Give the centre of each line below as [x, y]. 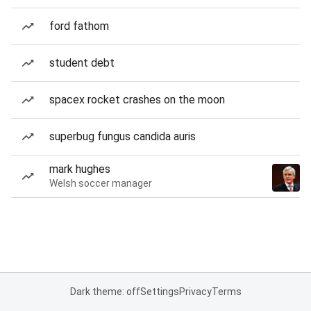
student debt [82, 63]
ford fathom [79, 26]
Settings [159, 292]
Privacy [195, 292]
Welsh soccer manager [101, 183]
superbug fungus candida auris [123, 136]
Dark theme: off [105, 292]
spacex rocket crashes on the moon [137, 100]
